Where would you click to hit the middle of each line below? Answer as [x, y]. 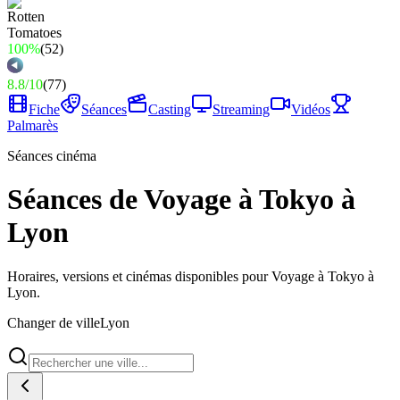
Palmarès [33, 125]
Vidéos [311, 109]
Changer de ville [54, 322]
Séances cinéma [52, 156]
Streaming [241, 109]
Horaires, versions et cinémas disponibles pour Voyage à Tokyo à [191, 276]
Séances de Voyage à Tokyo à [181, 200]
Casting [170, 109]
